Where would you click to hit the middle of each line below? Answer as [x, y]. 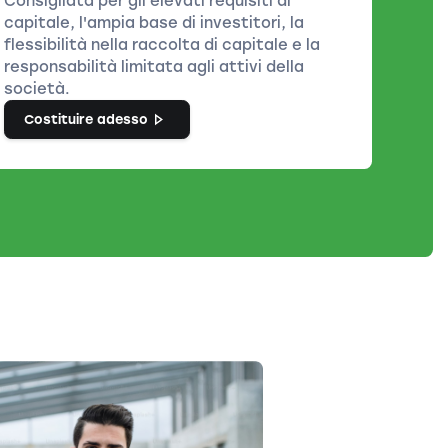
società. [37, 89]
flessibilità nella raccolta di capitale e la [162, 45]
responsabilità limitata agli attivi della [154, 67]
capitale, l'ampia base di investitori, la [154, 23]
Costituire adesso [86, 120]
